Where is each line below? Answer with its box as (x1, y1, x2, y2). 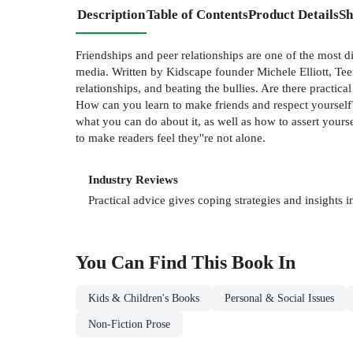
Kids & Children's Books (88, 292, 199, 305)
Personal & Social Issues (225, 292, 334, 305)
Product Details (248, 6, 339, 22)
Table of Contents (147, 6, 248, 22)
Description (77, 6, 145, 22)
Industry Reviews (88, 172, 178, 186)
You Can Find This (76, 252, 232, 273)
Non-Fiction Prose (88, 318, 170, 331)
